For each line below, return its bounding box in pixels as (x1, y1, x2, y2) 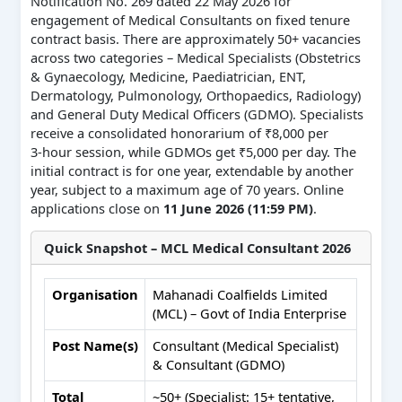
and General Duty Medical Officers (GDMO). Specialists (30, 104, 363, 123)
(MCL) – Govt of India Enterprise (152, 303, 346, 322)
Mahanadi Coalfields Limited (152, 284, 328, 303)
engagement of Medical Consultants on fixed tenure (30, 10, 350, 29)
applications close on (30, 198, 163, 217)
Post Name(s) (51, 336, 138, 354)
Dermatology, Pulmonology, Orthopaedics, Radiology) (30, 85, 361, 104)
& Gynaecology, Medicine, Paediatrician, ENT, (30, 66, 306, 85)
